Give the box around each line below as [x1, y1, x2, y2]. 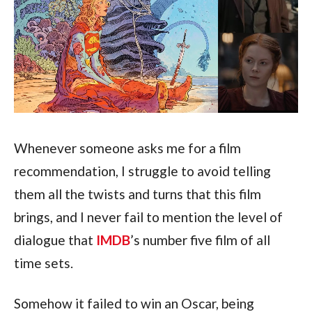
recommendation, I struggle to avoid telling [13, 162, 271, 179]
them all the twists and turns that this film [13, 185, 261, 202]
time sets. [13, 254, 73, 271]
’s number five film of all [130, 231, 270, 248]
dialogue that [13, 231, 96, 248]
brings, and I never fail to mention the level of [13, 208, 283, 225]
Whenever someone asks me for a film [13, 139, 241, 156]
